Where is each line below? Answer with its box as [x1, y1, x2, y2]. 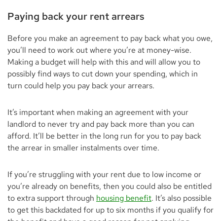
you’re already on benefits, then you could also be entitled [7, 181, 212, 191]
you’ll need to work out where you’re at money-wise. [7, 45, 191, 55]
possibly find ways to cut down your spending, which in [7, 69, 198, 79]
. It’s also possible [151, 193, 212, 203]
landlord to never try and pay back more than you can [7, 119, 194, 129]
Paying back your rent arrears [7, 10, 145, 23]
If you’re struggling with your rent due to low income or [7, 169, 201, 180]
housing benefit [96, 193, 151, 203]
